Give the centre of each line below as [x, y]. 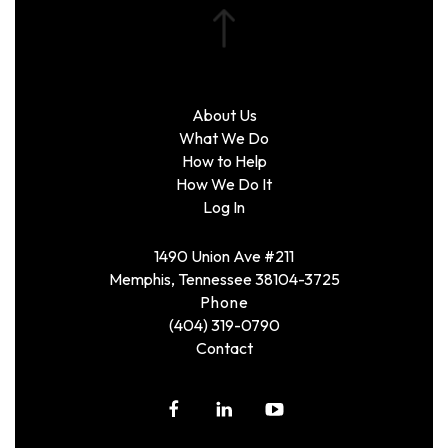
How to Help [224, 161]
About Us [224, 115]
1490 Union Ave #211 [224, 256]
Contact [224, 348]
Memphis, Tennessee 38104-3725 [224, 279]
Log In [224, 207]
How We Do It [224, 184]
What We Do [224, 138]
